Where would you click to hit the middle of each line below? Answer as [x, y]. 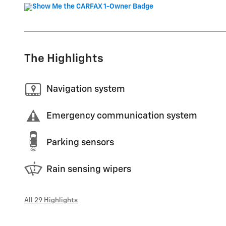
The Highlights [64, 59]
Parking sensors [80, 143]
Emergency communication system [122, 116]
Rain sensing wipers [89, 169]
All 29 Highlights [51, 200]
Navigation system [86, 89]
